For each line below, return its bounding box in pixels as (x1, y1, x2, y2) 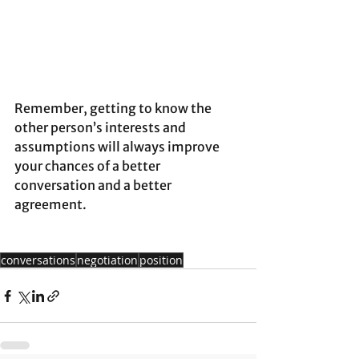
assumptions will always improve (14, 139, 222, 155)
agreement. (14, 196, 87, 213)
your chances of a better (14, 158, 163, 175)
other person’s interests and (14, 119, 188, 136)
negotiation (77, 252, 138, 268)
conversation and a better (14, 177, 174, 194)
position (139, 252, 183, 268)
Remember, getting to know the (14, 100, 214, 117)
